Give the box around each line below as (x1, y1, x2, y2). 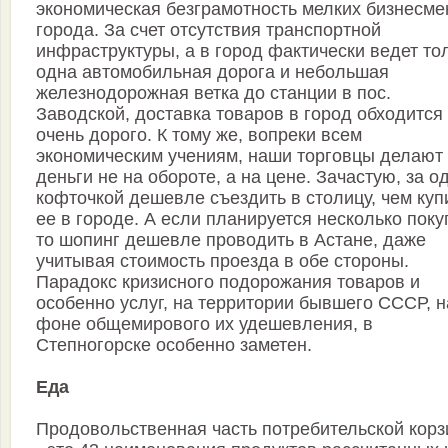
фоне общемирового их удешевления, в (36, 314, 373, 335)
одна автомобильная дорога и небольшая (36, 62, 389, 83)
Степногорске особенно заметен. (36, 335, 312, 356)
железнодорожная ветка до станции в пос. (36, 83, 391, 104)
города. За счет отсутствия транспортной (36, 20, 381, 41)
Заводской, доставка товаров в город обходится (36, 104, 443, 125)
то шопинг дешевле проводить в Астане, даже (36, 230, 426, 251)
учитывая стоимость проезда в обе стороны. (36, 251, 409, 272)
